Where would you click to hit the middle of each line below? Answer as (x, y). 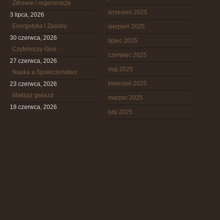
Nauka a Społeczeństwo (45, 72)
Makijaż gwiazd (33, 95)
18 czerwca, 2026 (33, 107)
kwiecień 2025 (127, 83)
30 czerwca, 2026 (33, 38)
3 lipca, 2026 (27, 15)
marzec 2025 (125, 98)
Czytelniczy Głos (34, 49)
